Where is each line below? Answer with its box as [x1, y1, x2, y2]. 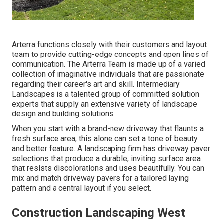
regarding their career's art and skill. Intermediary [12, 79, 180, 89]
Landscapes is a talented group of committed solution [12, 89, 199, 99]
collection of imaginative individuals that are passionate [12, 69, 204, 79]
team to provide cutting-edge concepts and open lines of [12, 50, 209, 59]
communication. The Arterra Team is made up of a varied [12, 59, 205, 69]
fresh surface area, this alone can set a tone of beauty [12, 134, 198, 144]
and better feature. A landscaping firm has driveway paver [12, 144, 210, 154]
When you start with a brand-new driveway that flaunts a [12, 124, 204, 134]
